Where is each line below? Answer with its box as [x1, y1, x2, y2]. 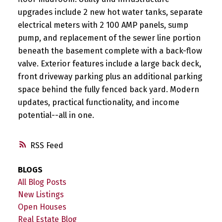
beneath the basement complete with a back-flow [17, 46, 202, 55]
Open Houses [17, 202, 66, 212]
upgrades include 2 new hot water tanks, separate [17, 7, 203, 17]
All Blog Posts [17, 177, 66, 187]
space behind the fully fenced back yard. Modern [17, 84, 199, 94]
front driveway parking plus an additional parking [17, 71, 202, 81]
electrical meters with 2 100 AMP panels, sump [17, 20, 188, 30]
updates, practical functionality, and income [17, 97, 179, 107]
